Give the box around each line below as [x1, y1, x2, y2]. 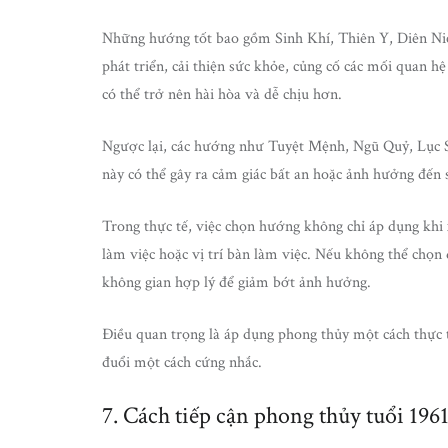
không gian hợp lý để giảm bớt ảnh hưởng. [102, 271, 371, 293]
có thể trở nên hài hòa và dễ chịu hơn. [102, 83, 342, 105]
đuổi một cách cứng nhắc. [102, 351, 262, 373]
